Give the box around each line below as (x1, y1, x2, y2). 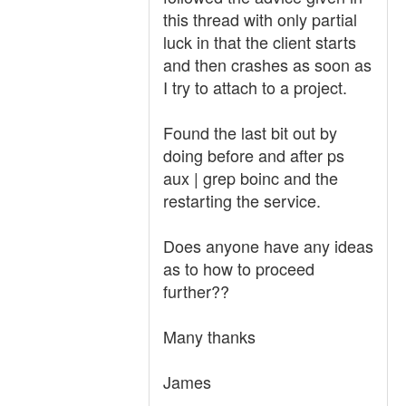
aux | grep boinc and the (163, 166, 338, 189)
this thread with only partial (163, 7, 357, 31)
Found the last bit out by (163, 121, 337, 144)
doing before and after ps (163, 143, 344, 167)
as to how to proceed (163, 256, 314, 280)
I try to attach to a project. (163, 75, 347, 99)
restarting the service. (163, 188, 321, 212)
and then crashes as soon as (163, 53, 372, 76)
